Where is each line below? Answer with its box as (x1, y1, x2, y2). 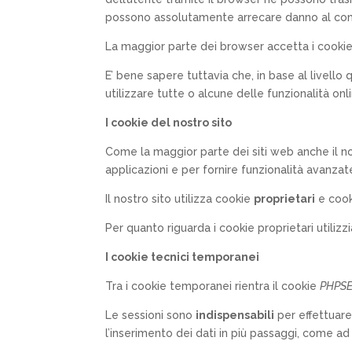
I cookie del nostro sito (105, 115, 233, 129)
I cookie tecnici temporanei (105, 250, 260, 263)
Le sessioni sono (105, 308, 196, 321)
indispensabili (196, 308, 275, 321)
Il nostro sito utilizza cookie (105, 192, 255, 205)
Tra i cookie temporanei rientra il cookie (105, 279, 321, 292)
